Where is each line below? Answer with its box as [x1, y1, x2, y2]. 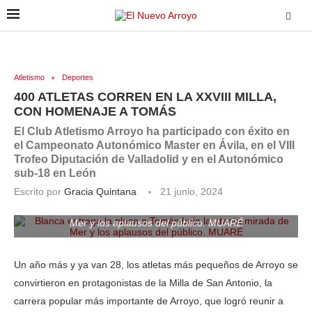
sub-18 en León [14, 167, 96, 179]
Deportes [62, 73, 93, 81]
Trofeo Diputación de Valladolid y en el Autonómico [14, 153, 283, 165]
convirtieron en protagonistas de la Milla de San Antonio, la [14, 277, 272, 288]
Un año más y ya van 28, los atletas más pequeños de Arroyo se [14, 259, 298, 270]
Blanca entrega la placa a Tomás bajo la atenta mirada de [29, 204, 283, 215]
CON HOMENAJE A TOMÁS [14, 104, 176, 118]
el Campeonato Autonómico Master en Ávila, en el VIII [14, 139, 295, 151]
